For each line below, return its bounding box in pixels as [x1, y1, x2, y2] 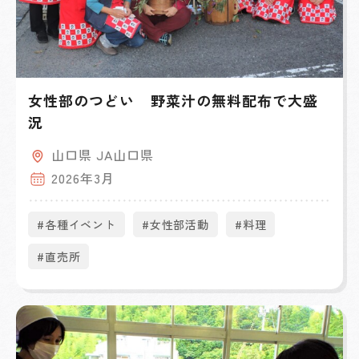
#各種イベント [37, 216, 116, 233]
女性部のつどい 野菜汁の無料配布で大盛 [28, 90, 319, 111]
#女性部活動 [141, 216, 209, 233]
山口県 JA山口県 [51, 145, 154, 165]
